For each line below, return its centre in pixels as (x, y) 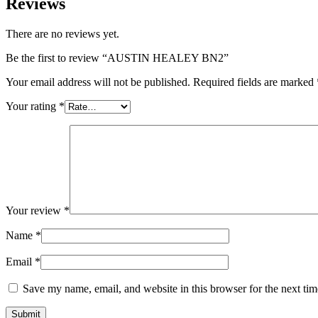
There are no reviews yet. (62, 33)
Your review (35, 210)
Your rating (32, 106)
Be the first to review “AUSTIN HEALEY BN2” (117, 57)
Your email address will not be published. (98, 82)
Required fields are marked (255, 82)
